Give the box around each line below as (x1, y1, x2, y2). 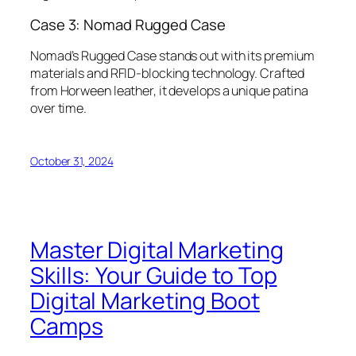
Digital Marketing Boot (30, 284, 260, 316)
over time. (30, 99, 89, 118)
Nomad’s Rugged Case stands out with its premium (30, 47, 315, 65)
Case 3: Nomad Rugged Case (30, 14, 226, 35)
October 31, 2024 (30, 153, 114, 169)
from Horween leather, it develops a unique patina (30, 82, 309, 100)
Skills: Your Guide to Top (30, 259, 277, 291)
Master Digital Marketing (30, 234, 284, 265)
